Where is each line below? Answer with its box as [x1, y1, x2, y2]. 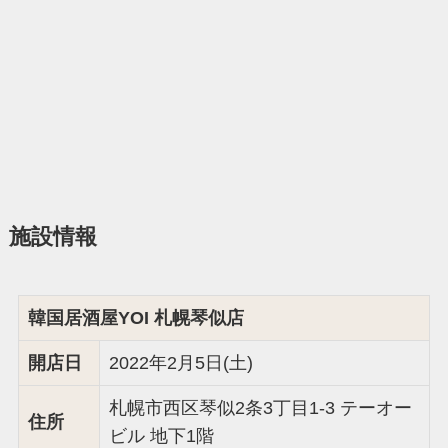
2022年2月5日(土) [108, 352, 253, 373]
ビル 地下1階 [108, 425, 214, 446]
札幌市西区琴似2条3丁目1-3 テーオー [108, 397, 412, 418]
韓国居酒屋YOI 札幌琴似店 [27, 307, 244, 328]
